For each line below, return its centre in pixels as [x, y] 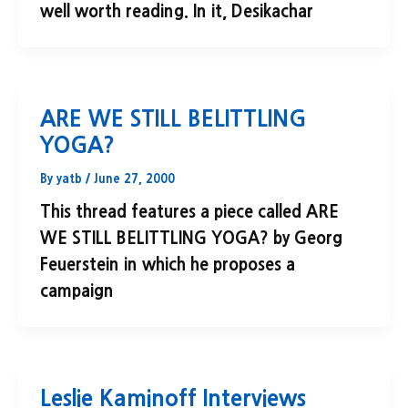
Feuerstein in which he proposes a [168, 265]
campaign [77, 292]
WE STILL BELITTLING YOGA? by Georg [191, 239]
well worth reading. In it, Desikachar [177, 11]
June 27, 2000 [134, 179]
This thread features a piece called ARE [189, 213]
